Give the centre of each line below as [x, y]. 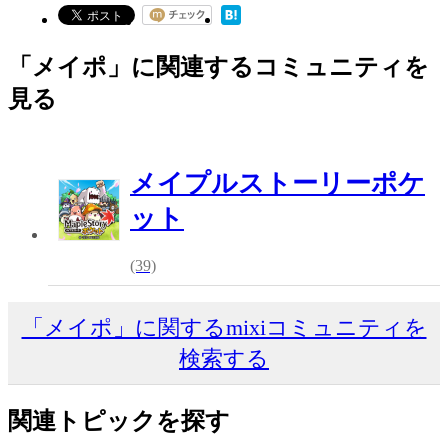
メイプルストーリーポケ [277, 184]
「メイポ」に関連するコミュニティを [218, 67]
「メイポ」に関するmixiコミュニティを [224, 328]
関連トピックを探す [119, 421]
